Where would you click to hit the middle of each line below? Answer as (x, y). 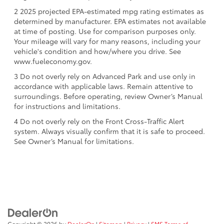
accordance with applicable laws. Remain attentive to (103, 86)
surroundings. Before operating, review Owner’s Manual (108, 96)
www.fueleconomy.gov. (53, 61)
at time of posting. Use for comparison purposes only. (105, 31)
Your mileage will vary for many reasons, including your (107, 41)
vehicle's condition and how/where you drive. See (97, 51)
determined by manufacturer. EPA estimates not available (110, 21)
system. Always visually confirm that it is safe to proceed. (109, 131)
